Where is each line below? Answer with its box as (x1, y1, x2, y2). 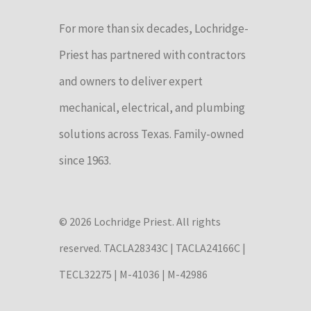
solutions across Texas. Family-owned (59, 126, 244, 142)
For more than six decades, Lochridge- (59, 21, 249, 37)
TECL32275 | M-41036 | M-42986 (59, 267, 208, 282)
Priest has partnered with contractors (59, 47, 246, 63)
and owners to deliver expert (59, 74, 203, 90)
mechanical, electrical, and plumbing (59, 100, 245, 116)
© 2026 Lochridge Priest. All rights (59, 215, 221, 229)
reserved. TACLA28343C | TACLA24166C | (59, 241, 246, 255)
